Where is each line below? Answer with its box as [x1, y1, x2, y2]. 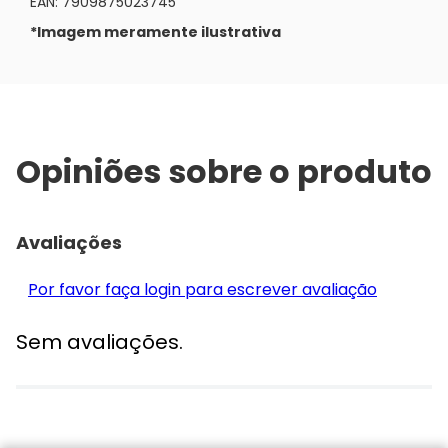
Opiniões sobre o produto [16, 148, 432, 194]
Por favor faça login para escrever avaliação [28, 277, 377, 301]
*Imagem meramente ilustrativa [30, 21, 281, 42]
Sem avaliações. [16, 327, 183, 356]
